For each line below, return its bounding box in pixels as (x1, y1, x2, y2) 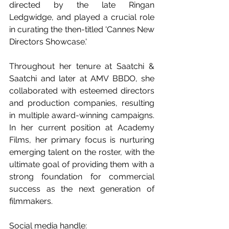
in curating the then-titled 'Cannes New (9, 25, 154, 34)
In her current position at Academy (9, 123, 154, 132)
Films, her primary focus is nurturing (9, 135, 154, 145)
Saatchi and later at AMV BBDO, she (9, 74, 154, 83)
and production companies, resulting (9, 98, 154, 108)
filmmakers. (9, 196, 53, 206)
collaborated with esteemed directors (9, 86, 154, 96)
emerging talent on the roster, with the (9, 147, 154, 157)
